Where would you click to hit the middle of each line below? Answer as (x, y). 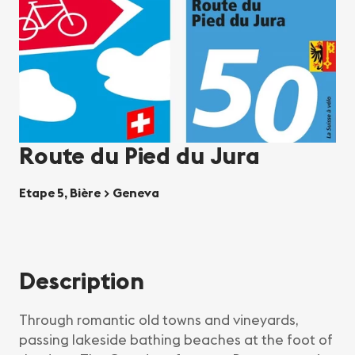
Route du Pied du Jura (140, 156)
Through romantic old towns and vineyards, (159, 320)
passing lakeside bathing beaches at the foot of (176, 340)
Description (82, 281)
